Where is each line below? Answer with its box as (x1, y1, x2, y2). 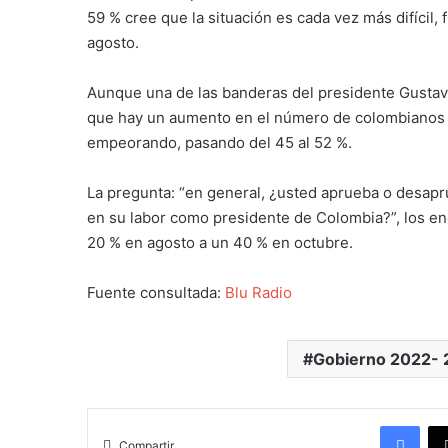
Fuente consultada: (87, 282, 225, 302)
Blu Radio (225, 282, 292, 302)
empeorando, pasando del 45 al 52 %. (87, 132, 352, 152)
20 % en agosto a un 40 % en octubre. (87, 232, 353, 252)
